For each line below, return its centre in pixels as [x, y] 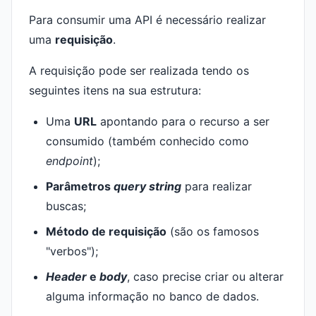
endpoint [69, 161]
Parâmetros [80, 186]
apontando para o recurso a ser [183, 121]
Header [66, 276]
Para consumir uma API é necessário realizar [147, 20]
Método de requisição [106, 231]
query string [147, 186]
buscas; [66, 206]
